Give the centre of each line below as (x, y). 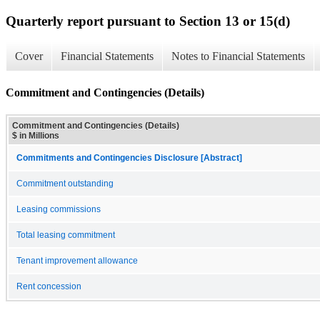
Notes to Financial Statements (238, 56)
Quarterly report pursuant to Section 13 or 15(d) (148, 21)
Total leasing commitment (66, 235)
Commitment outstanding (65, 183)
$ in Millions (36, 135)
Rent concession (49, 286)
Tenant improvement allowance (77, 260)
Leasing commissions (59, 209)
